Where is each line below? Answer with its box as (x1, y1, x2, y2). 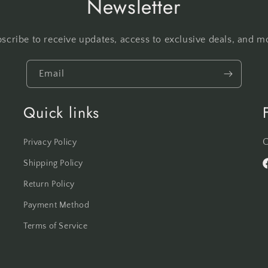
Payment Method (23, 200, 90, 211)
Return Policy (23, 179, 75, 190)
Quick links (23, 102, 100, 124)
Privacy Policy (23, 138, 77, 148)
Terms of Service (23, 221, 88, 232)
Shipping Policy (23, 159, 83, 169)
